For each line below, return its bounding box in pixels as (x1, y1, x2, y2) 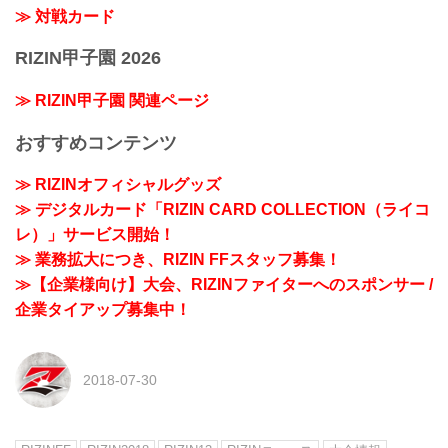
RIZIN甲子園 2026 (15, 48, 161, 69)
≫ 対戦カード (15, 7, 115, 25)
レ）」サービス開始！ (15, 226, 175, 244)
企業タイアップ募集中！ (15, 301, 191, 319)
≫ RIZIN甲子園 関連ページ (15, 92, 209, 110)
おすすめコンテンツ (15, 132, 177, 153)
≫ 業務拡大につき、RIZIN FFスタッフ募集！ (15, 251, 341, 269)
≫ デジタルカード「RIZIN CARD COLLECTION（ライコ (15, 201, 430, 219)
